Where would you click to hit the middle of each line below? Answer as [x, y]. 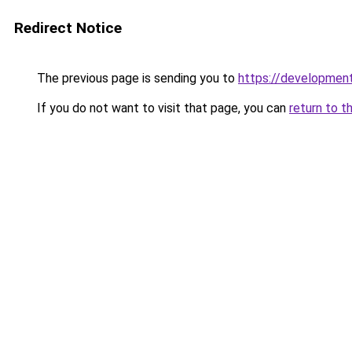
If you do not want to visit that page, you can [161, 108]
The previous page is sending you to [136, 78]
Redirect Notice [68, 28]
